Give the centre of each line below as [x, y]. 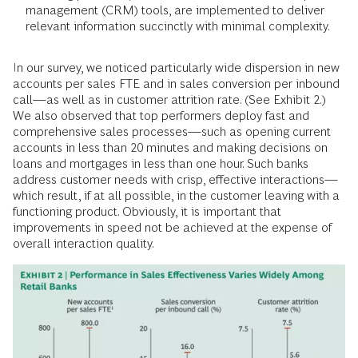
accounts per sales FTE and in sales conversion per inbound [176, 83]
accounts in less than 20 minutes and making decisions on [170, 147]
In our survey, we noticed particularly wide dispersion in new [176, 67]
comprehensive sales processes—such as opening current [172, 131]
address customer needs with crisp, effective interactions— [175, 179]
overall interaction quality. [84, 243]
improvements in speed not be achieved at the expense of [172, 227]
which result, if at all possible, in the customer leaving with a [176, 195]
